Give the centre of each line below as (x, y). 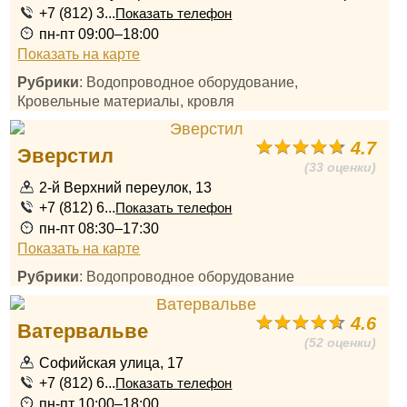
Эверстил (66, 156)
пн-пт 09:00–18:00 (99, 34)
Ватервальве (83, 331)
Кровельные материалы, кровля (126, 101)
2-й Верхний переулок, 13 (126, 187)
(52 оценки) (341, 342)
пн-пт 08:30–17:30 (99, 228)
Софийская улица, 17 (112, 362)
